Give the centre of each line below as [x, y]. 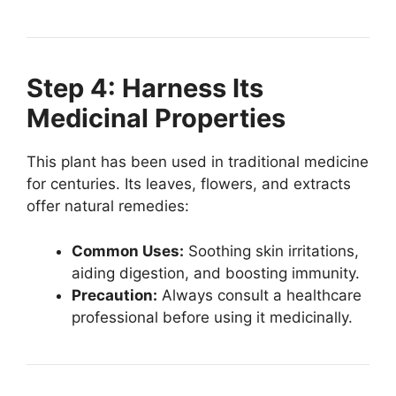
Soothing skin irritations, [271, 251]
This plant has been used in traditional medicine [198, 162]
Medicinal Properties [156, 118]
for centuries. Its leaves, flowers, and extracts [189, 184]
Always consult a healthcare [259, 295]
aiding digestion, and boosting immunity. [216, 273]
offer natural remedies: [108, 206]
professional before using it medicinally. [212, 317]
